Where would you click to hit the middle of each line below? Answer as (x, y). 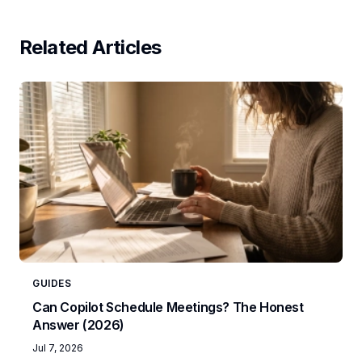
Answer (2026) (78, 325)
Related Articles (90, 48)
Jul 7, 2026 (58, 348)
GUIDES (52, 284)
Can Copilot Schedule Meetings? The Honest (168, 307)
